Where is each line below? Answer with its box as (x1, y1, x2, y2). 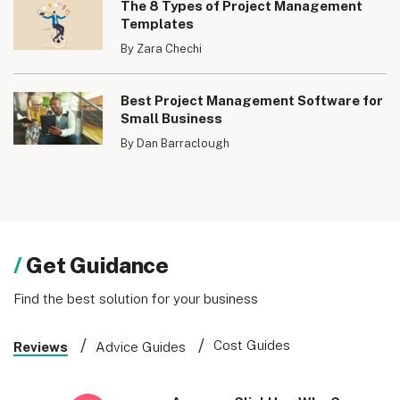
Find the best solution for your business (13, 290, 258, 306)
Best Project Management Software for (120, 92, 383, 108)
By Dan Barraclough (120, 136, 229, 150)
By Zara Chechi (120, 41, 202, 55)
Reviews (13, 338, 68, 354)
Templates (120, 15, 194, 31)
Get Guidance (26, 251, 169, 279)
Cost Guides (212, 337, 290, 354)
